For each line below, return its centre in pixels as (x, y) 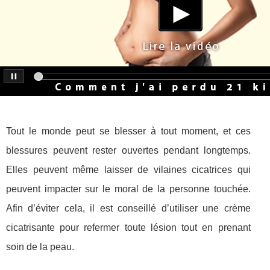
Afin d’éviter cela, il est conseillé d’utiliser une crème (128, 209)
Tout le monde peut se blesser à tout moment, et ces (128, 131)
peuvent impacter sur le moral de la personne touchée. (128, 189)
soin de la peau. (40, 247)
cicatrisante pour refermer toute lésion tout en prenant (128, 228)
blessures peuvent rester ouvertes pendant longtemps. (128, 151)
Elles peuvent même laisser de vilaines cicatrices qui (128, 170)
